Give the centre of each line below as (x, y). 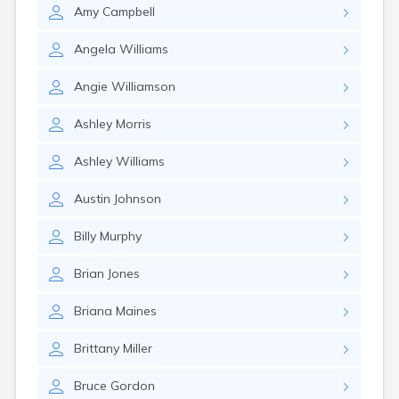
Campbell (129, 12)
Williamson (143, 86)
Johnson (138, 199)
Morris (134, 124)
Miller (138, 348)
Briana (93, 311)
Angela (95, 49)
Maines (136, 311)
